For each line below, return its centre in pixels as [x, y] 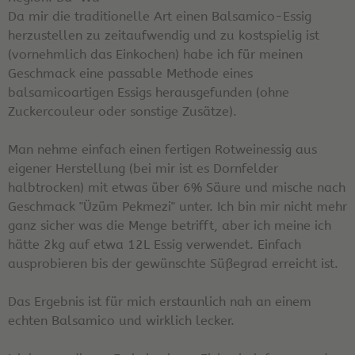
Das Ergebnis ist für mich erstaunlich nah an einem [160, 301]
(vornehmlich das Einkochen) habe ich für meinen [155, 54]
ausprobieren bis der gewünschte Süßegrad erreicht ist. [173, 263]
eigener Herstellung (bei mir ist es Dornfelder [143, 168]
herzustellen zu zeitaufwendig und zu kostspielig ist [164, 35]
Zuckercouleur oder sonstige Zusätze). [122, 111]
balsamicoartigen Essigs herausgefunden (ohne [149, 92]
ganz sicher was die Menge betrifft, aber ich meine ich [170, 225]
